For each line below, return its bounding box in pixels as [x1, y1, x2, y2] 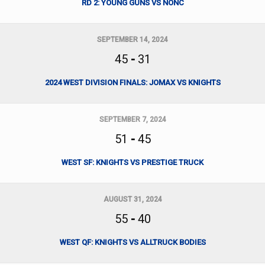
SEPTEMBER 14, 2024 [97, 35, 168, 44]
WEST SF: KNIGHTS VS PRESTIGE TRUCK [62, 158, 203, 167]
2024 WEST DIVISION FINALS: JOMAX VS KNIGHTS [44, 78, 221, 87]
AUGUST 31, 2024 [103, 195, 162, 203]
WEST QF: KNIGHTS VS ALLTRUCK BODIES [59, 238, 206, 247]
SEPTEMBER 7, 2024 [99, 115, 166, 124]
